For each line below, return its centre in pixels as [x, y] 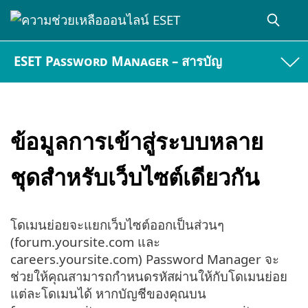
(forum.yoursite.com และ [85, 242]
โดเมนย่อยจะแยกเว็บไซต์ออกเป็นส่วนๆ [117, 225]
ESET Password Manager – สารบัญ [118, 61]
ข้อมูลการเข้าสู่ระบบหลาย [137, 141]
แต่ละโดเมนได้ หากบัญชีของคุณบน [108, 294]
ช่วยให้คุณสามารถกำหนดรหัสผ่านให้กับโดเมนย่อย [149, 276]
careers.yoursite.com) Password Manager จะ [145, 259]
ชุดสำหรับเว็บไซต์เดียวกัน [135, 177]
